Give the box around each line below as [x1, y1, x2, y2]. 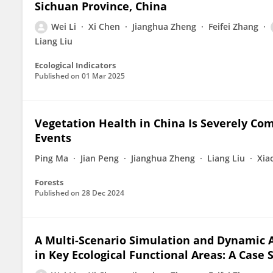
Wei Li [51, 21, 76, 32]
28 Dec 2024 [82, 188, 124, 198]
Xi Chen [88, 21, 120, 32]
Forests [35, 177, 63, 188]
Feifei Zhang [208, 21, 258, 32]
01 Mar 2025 [82, 71, 125, 81]
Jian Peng [80, 152, 119, 164]
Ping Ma [35, 152, 68, 164]
